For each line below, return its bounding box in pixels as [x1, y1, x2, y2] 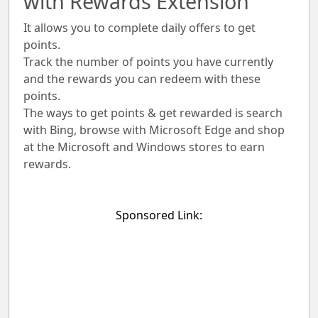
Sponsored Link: [116, 207, 202, 223]
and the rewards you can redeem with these [23, 71, 261, 87]
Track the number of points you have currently [23, 54, 273, 70]
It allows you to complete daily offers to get [23, 20, 256, 35]
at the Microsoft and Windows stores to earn [23, 139, 265, 155]
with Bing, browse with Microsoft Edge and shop [23, 122, 285, 138]
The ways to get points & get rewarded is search [23, 105, 283, 121]
